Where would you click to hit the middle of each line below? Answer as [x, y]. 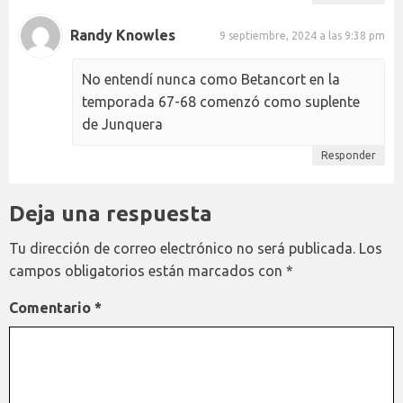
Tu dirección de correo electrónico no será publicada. [182, 248]
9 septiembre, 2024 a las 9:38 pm [302, 36]
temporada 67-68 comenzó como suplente [221, 101]
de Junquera [122, 124]
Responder [349, 155]
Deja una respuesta [111, 213]
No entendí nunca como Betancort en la [211, 79]
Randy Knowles [123, 36]
